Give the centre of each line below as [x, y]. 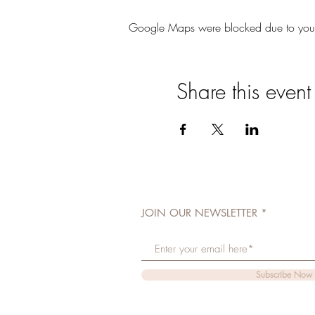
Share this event [243, 91]
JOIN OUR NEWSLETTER [199, 213]
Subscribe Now [284, 275]
